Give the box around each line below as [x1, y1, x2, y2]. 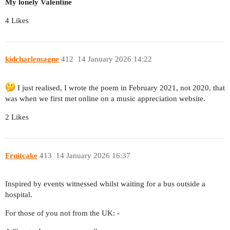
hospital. [5, 190, 32, 199]
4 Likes [5, 16, 29, 25]
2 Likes [5, 113, 29, 122]
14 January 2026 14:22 [77, 54, 152, 63]
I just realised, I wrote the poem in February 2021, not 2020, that [15, 84, 225, 92]
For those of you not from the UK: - [5, 208, 120, 217]
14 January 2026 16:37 [55, 151, 130, 160]
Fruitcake [5, 151, 37, 160]
